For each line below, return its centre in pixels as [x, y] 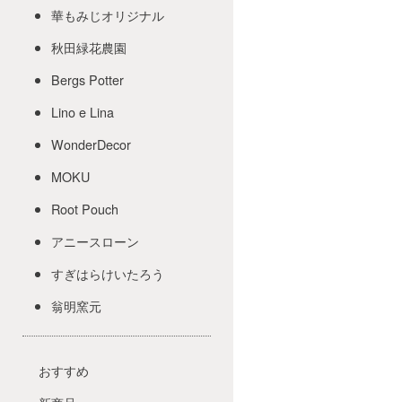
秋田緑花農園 [89, 47]
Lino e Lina [83, 111]
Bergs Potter [88, 79]
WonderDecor [92, 144]
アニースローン [96, 240]
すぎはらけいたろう [108, 273]
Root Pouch [85, 208]
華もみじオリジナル [108, 14]
